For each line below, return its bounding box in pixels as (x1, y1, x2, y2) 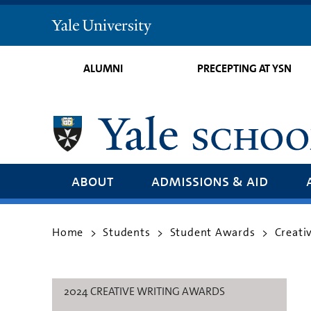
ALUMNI (83, 61, 124, 76)
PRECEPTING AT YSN (196, 61, 292, 76)
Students (103, 224, 151, 239)
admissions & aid (151, 170, 268, 191)
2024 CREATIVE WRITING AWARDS (64, 283, 225, 299)
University (82, 34, 153, 52)
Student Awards (169, 224, 255, 239)
